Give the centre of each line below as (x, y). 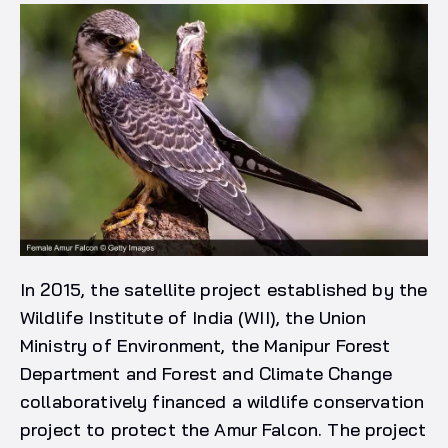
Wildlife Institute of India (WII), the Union (193, 317)
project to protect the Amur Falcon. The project (223, 429)
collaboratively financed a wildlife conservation (222, 401)
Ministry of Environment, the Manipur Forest (205, 345)
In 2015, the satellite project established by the (224, 289)
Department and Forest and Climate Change (206, 373)
